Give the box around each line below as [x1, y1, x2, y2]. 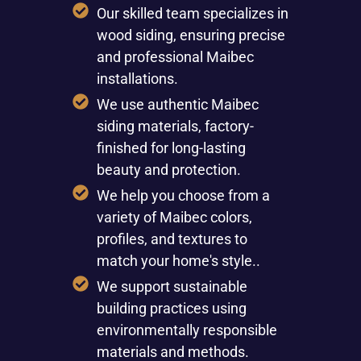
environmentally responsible [96, 321, 277, 338]
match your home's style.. [96, 251, 260, 269]
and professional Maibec [96, 48, 254, 65]
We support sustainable [96, 277, 247, 295]
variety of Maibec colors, [96, 208, 252, 226]
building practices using [96, 299, 247, 317]
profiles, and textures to [96, 230, 247, 247]
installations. [96, 69, 178, 87]
